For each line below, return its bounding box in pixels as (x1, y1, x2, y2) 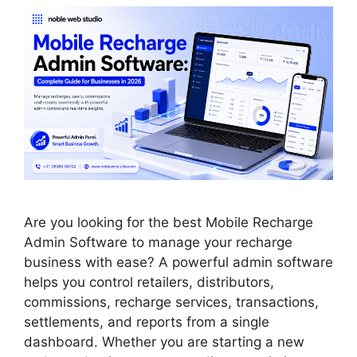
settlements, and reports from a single (24, 314, 269, 331)
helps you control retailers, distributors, (24, 274, 274, 291)
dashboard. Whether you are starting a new (24, 334, 304, 351)
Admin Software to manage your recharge (24, 234, 292, 251)
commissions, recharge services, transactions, (24, 294, 319, 311)
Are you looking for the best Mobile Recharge (24, 214, 313, 231)
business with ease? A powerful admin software (24, 254, 333, 271)
